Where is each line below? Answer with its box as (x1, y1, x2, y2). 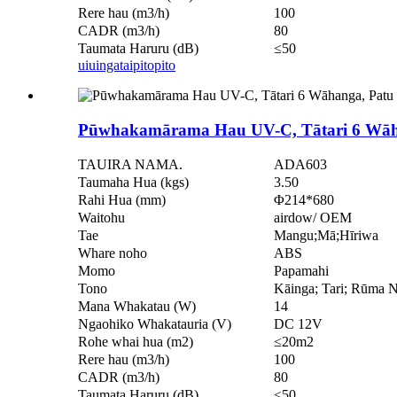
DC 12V (274, 316, 323, 332)
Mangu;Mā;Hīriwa (274, 228, 378, 244)
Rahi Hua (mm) (78, 192, 166, 208)
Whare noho (78, 245, 147, 261)
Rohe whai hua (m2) (78, 334, 193, 350)
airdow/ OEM (274, 210, 352, 226)
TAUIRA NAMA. (78, 157, 183, 173)
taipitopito (120, 58, 175, 73)
